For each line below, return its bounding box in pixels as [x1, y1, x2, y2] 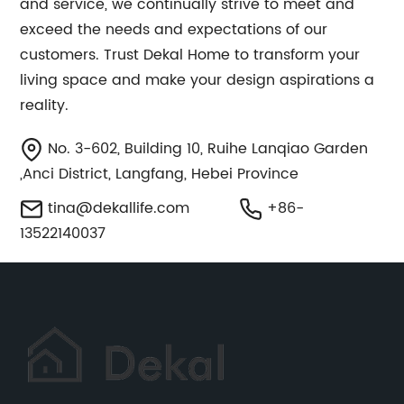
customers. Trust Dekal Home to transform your [20, 43, 361, 67]
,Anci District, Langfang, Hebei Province [20, 162, 299, 186]
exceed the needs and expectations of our [20, 18, 328, 41]
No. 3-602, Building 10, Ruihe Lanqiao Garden [43, 137, 369, 161]
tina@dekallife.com [48, 197, 190, 220]
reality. [20, 94, 69, 117]
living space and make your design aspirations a [20, 69, 375, 92]
